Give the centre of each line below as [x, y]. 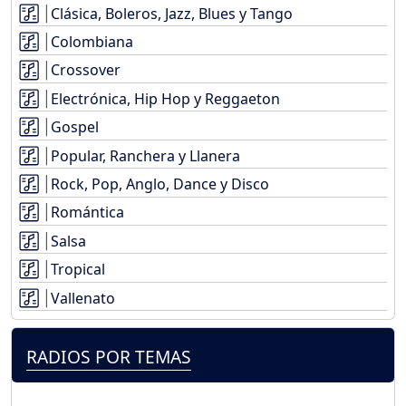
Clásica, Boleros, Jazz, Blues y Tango [172, 13]
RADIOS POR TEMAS [109, 356]
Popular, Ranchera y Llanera [145, 155]
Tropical [78, 270]
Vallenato [83, 298]
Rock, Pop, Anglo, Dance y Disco [160, 184]
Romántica [87, 213]
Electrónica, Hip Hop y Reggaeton [165, 98]
